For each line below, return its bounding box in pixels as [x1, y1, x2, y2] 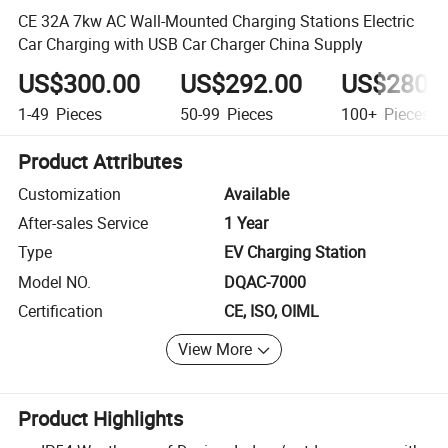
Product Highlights [18, 405, 184, 433]
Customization [18, 182, 122, 205]
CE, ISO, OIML [224, 300, 319, 323]
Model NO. [18, 270, 92, 293]
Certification [18, 300, 104, 323]
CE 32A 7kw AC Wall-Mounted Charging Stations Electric [18, 9, 415, 32]
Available [224, 182, 289, 205]
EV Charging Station [224, 241, 366, 264]
